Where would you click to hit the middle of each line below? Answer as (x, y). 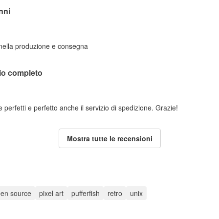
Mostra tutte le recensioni (109, 138)
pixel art (51, 193)
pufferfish (86, 193)
